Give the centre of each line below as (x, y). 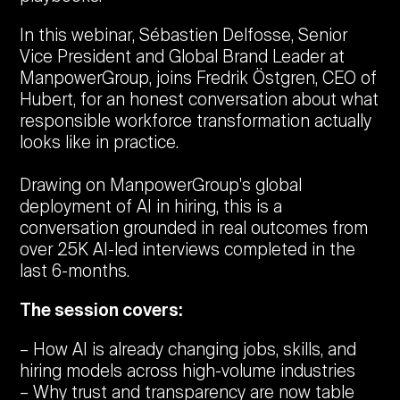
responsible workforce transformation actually (196, 121)
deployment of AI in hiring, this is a (151, 207)
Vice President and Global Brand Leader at (183, 57)
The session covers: (102, 311)
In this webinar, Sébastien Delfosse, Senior (184, 36)
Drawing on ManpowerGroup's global (161, 186)
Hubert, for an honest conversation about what (200, 100)
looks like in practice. (100, 143)
